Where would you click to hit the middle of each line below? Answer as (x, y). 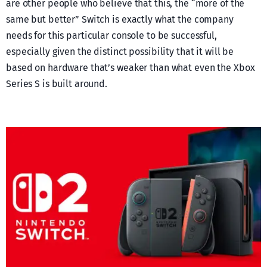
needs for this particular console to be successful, (111, 36)
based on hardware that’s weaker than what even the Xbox (131, 68)
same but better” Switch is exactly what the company (120, 20)
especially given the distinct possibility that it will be (120, 52)
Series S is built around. (57, 84)
